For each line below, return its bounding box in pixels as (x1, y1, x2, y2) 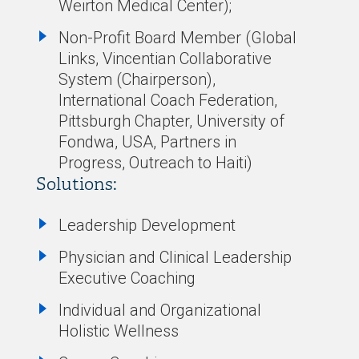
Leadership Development (58, 216, 236, 235)
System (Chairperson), (58, 70, 216, 89)
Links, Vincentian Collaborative (58, 49, 272, 68)
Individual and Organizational (58, 301, 261, 320)
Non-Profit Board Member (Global (58, 28, 296, 47)
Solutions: (35, 173, 116, 195)
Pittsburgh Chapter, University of (58, 111, 284, 131)
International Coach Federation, (58, 91, 277, 110)
